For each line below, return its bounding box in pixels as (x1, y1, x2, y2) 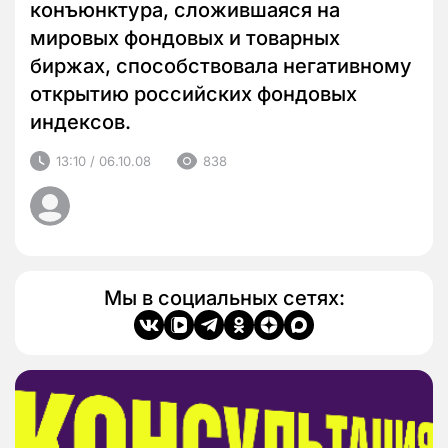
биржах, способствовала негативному (30, 54, 412, 79)
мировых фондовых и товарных (30, 26, 340, 51)
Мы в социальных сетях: (103, 286, 345, 311)
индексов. (30, 110, 131, 135)
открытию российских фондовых (30, 82, 357, 107)
